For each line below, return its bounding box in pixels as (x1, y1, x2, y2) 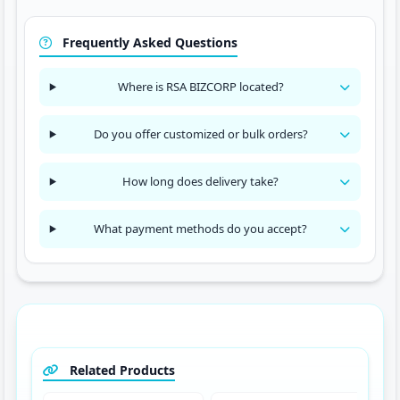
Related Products (65, 362, 175, 379)
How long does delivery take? (122, 173, 279, 189)
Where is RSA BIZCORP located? (117, 79, 284, 95)
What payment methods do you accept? (94, 221, 308, 237)
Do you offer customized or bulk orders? (93, 126, 308, 142)
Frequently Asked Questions (58, 34, 237, 51)
